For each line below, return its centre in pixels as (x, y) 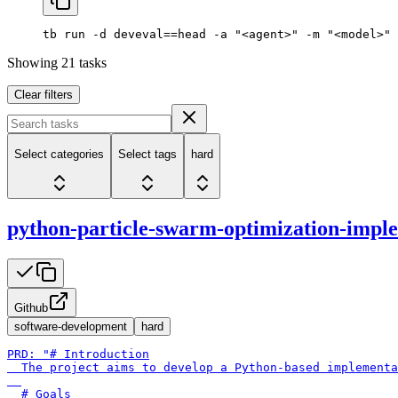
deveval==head (156, 34)
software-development (71, 327)
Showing (34, 62)
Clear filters (44, 94)
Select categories (59, 155)
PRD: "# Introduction (78, 354)
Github (31, 308)
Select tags (147, 155)
